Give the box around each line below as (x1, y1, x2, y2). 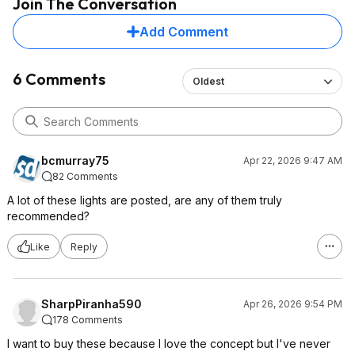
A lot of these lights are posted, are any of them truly (7, 193, 282, 207)
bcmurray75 (41, 154, 109, 167)
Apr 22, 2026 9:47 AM (243, 155, 342, 166)
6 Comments (13, 69, 105, 89)
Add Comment (139, 24, 228, 40)
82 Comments (52, 170, 118, 182)
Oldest (192, 75, 224, 87)
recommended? (7, 209, 90, 223)
